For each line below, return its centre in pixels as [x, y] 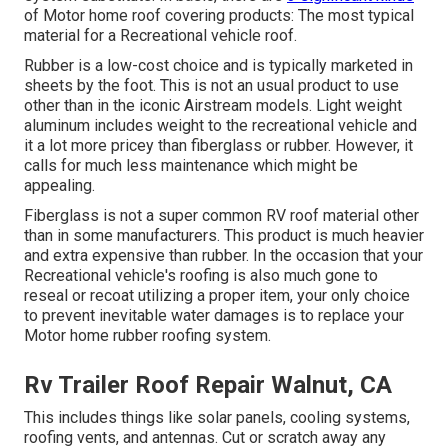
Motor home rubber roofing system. [147, 336]
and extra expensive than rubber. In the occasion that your [223, 256]
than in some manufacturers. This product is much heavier [224, 236]
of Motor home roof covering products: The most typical [219, 16]
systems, [375, 418]
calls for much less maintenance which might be [191, 166]
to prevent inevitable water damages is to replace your [214, 316]
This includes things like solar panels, [157, 418]
